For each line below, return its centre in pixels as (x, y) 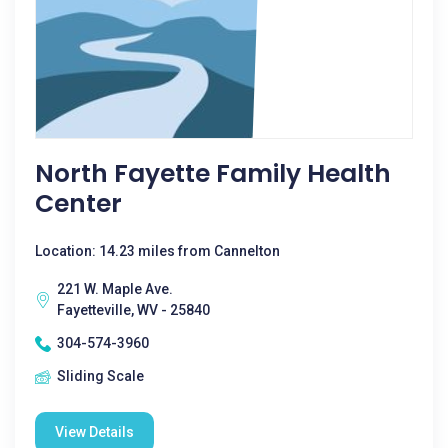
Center (78, 203)
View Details (94, 432)
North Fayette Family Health (213, 173)
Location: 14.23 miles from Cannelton (157, 251)
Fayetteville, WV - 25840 (133, 310)
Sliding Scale (100, 376)
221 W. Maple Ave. (115, 289)
